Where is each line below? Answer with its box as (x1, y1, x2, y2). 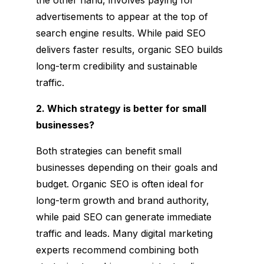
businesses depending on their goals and (35, 161, 217, 173)
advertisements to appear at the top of (35, 10, 208, 22)
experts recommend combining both (35, 243, 199, 256)
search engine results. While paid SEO (35, 27, 206, 39)
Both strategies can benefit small (35, 144, 181, 157)
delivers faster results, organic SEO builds (35, 43, 223, 55)
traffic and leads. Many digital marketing (35, 227, 213, 239)
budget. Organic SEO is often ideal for (35, 177, 204, 190)
